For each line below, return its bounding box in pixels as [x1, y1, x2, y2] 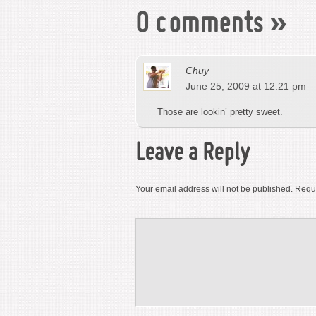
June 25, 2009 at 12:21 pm [186, 80, 306, 92]
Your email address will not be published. [135, 184, 293, 194]
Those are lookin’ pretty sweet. [157, 107, 283, 117]
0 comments [135, 12, 263, 39]
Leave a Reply [135, 142, 250, 166]
